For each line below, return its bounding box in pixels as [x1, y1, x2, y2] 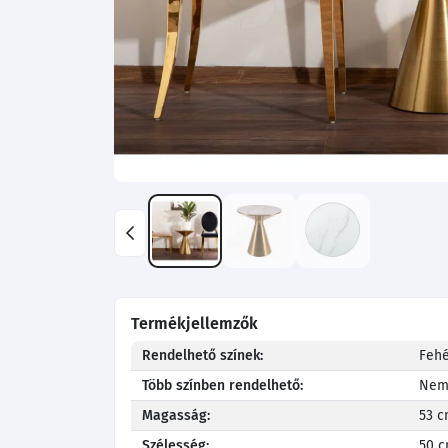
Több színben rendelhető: [142, 377, 304, 395]
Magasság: [142, 407, 211, 425]
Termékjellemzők [131, 314, 258, 334]
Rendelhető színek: [142, 347, 264, 365]
